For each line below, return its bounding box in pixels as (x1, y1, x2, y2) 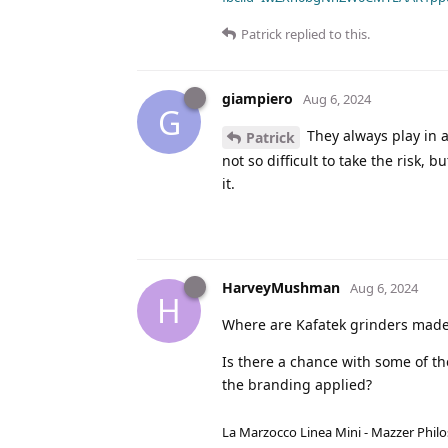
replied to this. (282, 25, 370, 44)
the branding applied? (222, 374, 372, 394)
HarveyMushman (222, 277, 340, 297)
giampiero (222, 89, 293, 109)
